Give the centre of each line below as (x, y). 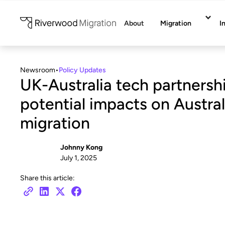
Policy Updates (82, 70)
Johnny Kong (81, 147)
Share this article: (47, 178)
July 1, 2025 (79, 158)
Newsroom (38, 70)
